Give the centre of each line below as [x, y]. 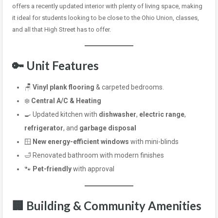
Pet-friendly [52, 169]
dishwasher [118, 115]
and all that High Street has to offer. [62, 30]
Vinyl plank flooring [64, 87]
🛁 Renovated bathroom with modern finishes [94, 155]
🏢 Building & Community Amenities [107, 206]
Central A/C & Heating [66, 101]
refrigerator [44, 128]
